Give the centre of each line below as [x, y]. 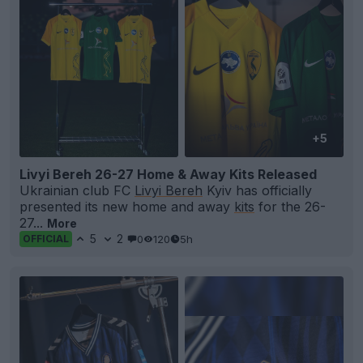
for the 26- [290, 207]
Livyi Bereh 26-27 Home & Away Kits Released [168, 175]
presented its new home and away [127, 207]
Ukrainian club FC [77, 191]
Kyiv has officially [257, 191]
